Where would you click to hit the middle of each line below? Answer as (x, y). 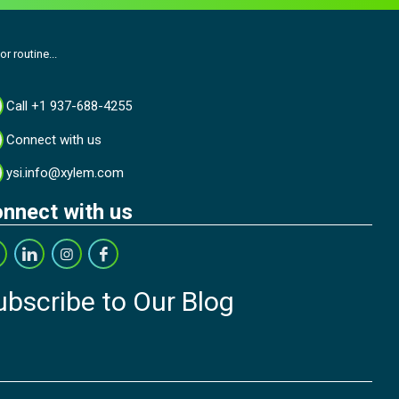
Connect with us (54, 139)
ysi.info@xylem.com (65, 173)
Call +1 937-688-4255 (69, 106)
